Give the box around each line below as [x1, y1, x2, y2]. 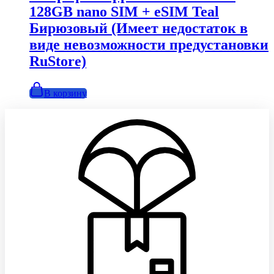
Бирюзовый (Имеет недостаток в [29, 20, 248, 37]
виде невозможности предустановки [29, 37, 268, 53]
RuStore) [29, 53, 86, 70]
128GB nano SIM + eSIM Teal [29, 4, 219, 20]
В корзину [44, 88, 87, 99]
